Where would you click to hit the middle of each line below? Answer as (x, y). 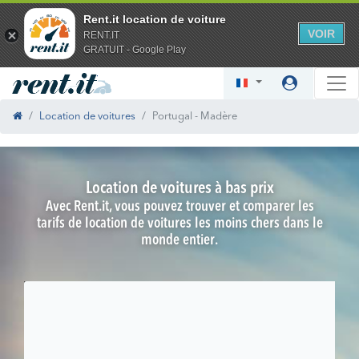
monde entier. (179, 241)
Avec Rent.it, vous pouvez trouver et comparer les (179, 207)
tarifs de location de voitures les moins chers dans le (179, 224)
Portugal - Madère (195, 117)
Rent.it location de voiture (155, 19)
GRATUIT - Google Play (135, 49)
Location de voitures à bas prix (179, 189)
